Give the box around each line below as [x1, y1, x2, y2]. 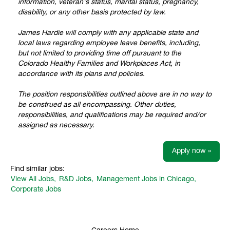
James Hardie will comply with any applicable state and [18, 29, 198, 37]
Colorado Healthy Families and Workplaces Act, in [18, 60, 180, 68]
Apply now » [172, 147, 211, 155]
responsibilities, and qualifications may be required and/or [18, 111, 206, 119]
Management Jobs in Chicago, [97, 176, 196, 183]
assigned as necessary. [18, 122, 94, 129]
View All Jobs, [11, 176, 56, 183]
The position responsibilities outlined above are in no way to [18, 91, 212, 99]
